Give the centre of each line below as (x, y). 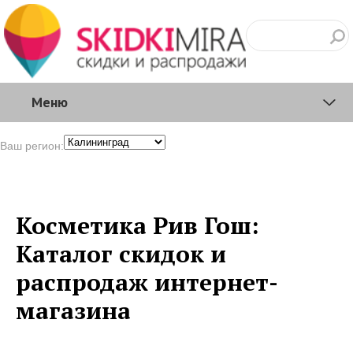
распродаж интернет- (147, 282)
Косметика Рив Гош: (137, 225)
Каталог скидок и (121, 253)
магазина (73, 310)
